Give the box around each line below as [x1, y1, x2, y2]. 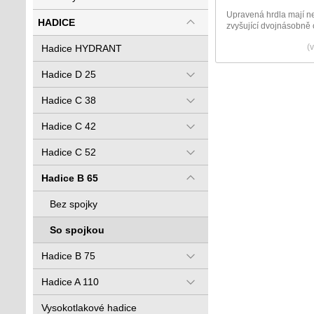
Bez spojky [50, 198, 97, 210]
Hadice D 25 [41, 69, 96, 80]
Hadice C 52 [41, 146, 96, 158]
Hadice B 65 [41, 172, 98, 184]
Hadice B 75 [41, 250, 95, 261]
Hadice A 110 [41, 276, 99, 287]
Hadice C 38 [41, 95, 96, 106]
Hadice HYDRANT [41, 43, 122, 54]
